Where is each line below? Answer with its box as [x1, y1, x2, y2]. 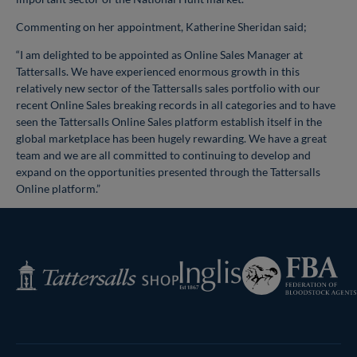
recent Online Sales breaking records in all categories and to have [16, 97, 335, 112]
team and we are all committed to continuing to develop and [16, 147, 311, 162]
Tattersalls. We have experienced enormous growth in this [16, 64, 300, 78]
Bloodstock [241, 290, 297, 304]
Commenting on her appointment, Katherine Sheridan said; [16, 19, 312, 33]
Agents [241, 307, 276, 321]
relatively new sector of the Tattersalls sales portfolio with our [16, 80, 320, 95]
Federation [241, 257, 296, 271]
